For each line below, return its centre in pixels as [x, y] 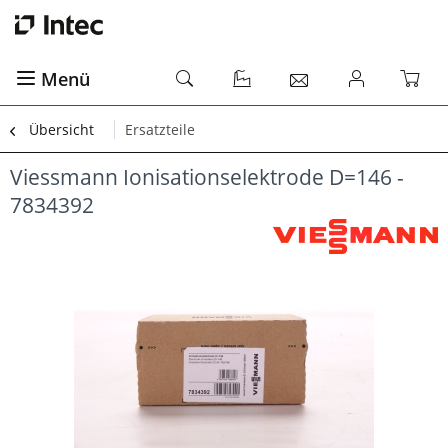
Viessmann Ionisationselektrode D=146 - [207, 177]
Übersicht [61, 129]
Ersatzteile [160, 129]
